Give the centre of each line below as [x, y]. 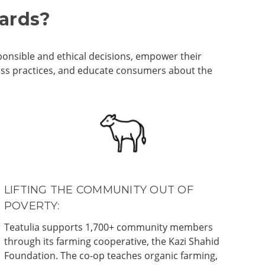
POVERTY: [31, 206]
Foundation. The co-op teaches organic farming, [111, 255]
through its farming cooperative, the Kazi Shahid [112, 241]
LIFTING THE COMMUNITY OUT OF [98, 190]
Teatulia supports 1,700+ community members [108, 227]
